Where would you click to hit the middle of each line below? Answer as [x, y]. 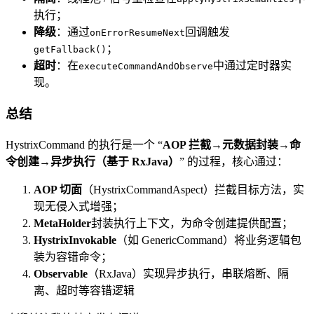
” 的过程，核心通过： [234, 161]
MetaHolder [62, 223]
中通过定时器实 [252, 66]
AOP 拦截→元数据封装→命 [232, 144]
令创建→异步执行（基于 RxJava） [93, 161]
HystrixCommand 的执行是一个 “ [84, 144]
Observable [61, 273]
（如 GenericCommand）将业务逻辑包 [209, 240]
